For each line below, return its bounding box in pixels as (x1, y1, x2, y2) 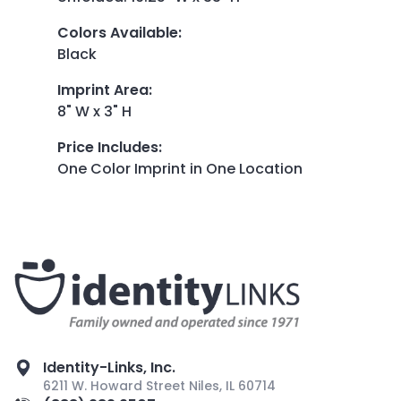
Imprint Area (57, 80, 149, 101)
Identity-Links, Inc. (43, 357, 175, 379)
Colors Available (57, 22, 178, 44)
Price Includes (57, 137, 158, 158)
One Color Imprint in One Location (57, 158, 303, 180)
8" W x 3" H (57, 101, 132, 123)
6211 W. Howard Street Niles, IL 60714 (43, 377, 276, 396)
